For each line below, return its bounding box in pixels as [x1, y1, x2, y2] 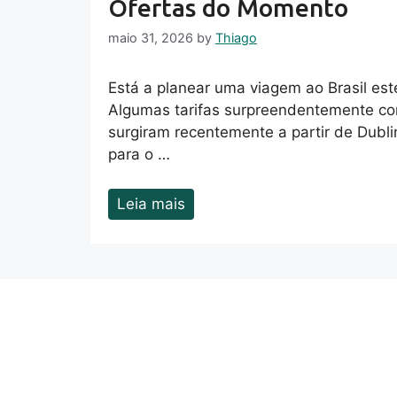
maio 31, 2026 [108, 30, 193, 46]
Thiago [215, 30, 257, 46]
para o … [108, 145, 170, 164]
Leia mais [117, 194, 185, 213]
